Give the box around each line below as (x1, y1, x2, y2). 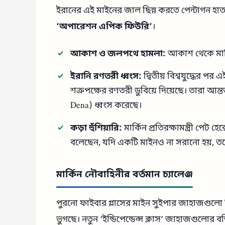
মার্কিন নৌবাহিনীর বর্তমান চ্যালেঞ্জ (56, 169, 193, 182)
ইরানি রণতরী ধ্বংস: (70, 71, 142, 83)
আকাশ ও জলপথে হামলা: (70, 48, 166, 60)
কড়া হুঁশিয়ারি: (70, 123, 122, 135)
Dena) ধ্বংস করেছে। (70, 100, 142, 112)
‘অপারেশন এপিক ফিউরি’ (56, 21, 152, 33)
